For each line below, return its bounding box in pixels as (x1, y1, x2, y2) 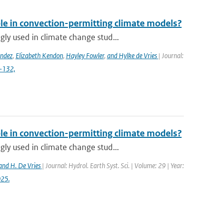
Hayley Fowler (66, 51, 104, 60)
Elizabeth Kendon (15, 51, 63, 60)
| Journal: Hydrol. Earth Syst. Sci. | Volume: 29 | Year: (42, 161, 184, 170)
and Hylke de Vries (107, 51, 158, 60)
